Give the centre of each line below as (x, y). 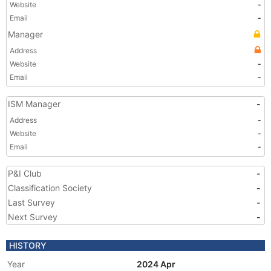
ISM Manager (34, 104)
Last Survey (31, 202)
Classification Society (50, 188)
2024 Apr (157, 264)
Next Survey (33, 217)
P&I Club (25, 173)
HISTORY (28, 245)
